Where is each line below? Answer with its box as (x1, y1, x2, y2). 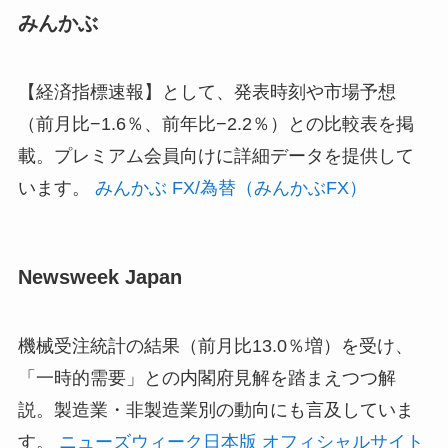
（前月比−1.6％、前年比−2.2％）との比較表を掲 (17, 114, 414, 135)
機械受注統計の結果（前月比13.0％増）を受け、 (17, 335, 413, 356)
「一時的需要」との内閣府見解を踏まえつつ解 (17, 367, 396, 388)
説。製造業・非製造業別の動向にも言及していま (17, 399, 414, 420)
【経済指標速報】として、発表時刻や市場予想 (17, 82, 396, 103)
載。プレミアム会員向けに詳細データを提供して (17, 146, 414, 167)
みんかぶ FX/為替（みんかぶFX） (94, 178, 367, 199)
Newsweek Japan (17, 265, 182, 288)
